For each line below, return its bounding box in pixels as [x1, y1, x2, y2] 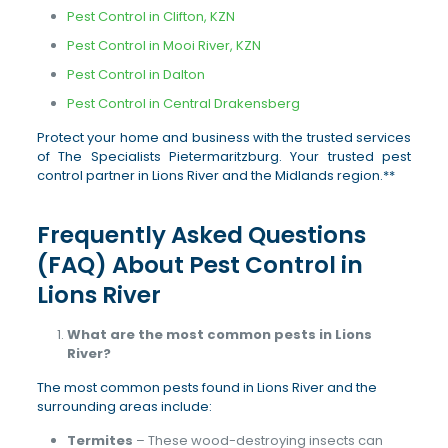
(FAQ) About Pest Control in [36, 249, 363, 281]
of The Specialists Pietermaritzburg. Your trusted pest [36, 147, 412, 166]
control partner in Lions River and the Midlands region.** [36, 166, 395, 185]
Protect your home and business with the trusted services [36, 128, 412, 147]
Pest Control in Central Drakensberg [66, 94, 300, 113]
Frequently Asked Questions [36, 219, 366, 251]
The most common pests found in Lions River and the [36, 378, 377, 397]
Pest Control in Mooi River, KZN [66, 36, 261, 55]
